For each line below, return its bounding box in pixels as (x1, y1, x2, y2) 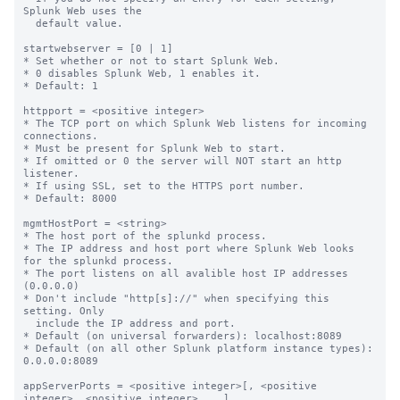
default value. (23, 17, 36, 29)
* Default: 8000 (23, 192, 117, 204)
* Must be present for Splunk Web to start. (23, 142, 286, 154)
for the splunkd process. (23, 254, 173, 267)
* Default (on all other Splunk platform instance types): (23, 342, 373, 354)
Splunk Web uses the (23, 4, 142, 17)
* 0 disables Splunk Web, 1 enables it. (23, 67, 261, 79)
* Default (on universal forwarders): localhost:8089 (23, 329, 342, 342)
